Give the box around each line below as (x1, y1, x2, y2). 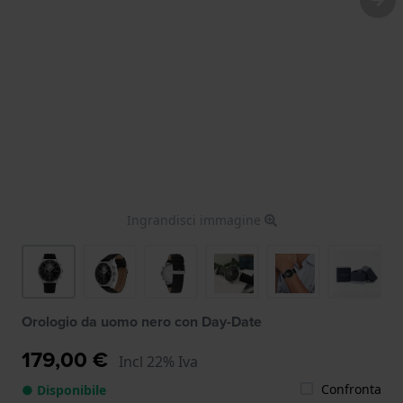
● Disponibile (22, 381, 106, 399)
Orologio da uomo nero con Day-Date (22, 310, 262, 332)
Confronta (321, 380, 381, 398)
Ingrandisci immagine (126, 210, 264, 228)
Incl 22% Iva (119, 351, 198, 372)
